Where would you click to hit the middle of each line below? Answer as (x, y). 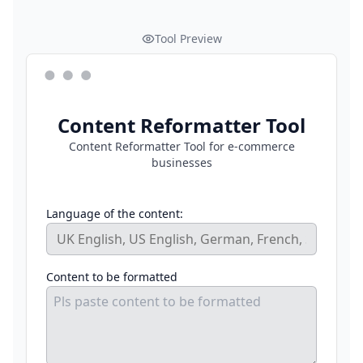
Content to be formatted (112, 277)
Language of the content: (115, 214)
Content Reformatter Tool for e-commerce (181, 147)
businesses (181, 163)
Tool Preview (188, 39)
